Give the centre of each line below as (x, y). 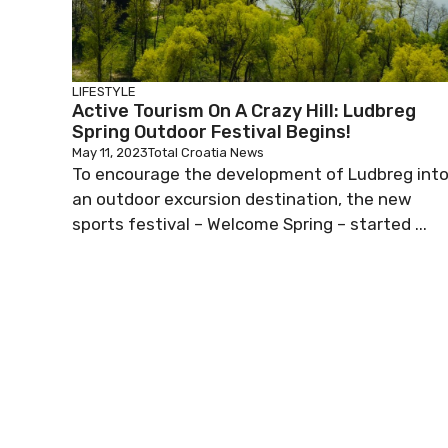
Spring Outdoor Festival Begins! (211, 132)
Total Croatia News (206, 152)
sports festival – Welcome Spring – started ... (249, 224)
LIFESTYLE (104, 91)
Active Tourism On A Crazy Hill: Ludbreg (244, 111)
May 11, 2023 (110, 152)
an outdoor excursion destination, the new (242, 199)
